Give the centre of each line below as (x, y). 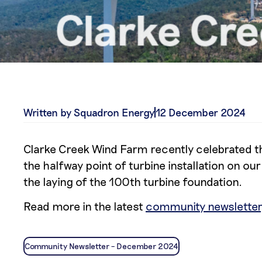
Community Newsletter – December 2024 (101, 246)
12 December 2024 (201, 112)
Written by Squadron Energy (89, 112)
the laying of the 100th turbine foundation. (133, 181)
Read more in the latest (85, 206)
